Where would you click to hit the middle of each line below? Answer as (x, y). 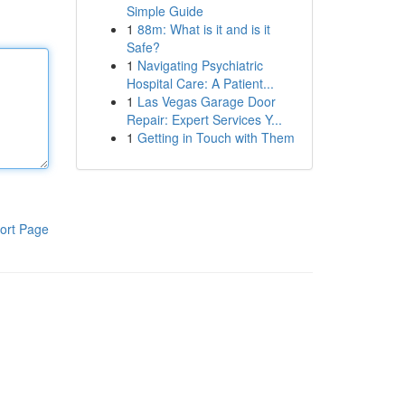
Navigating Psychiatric (200, 65)
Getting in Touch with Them (216, 137)
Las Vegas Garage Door (206, 101)
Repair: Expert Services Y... (204, 119)
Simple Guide (165, 11)
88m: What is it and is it (203, 29)
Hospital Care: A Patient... (200, 83)
